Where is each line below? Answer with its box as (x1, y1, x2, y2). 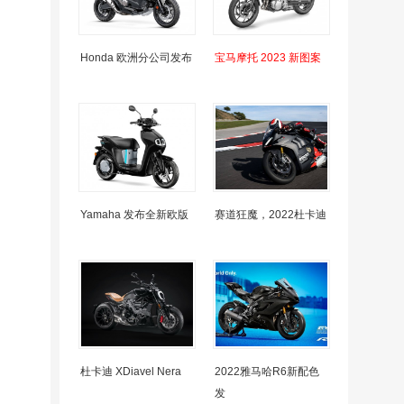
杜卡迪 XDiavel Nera (80, 365, 181, 378)
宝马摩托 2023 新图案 (215, 51, 321, 64)
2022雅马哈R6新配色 (215, 365, 319, 378)
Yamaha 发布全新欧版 (80, 208, 188, 221)
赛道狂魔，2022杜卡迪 (215, 208, 326, 221)
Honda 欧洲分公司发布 (80, 51, 192, 64)
